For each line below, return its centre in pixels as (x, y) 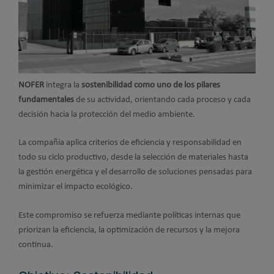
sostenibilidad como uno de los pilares (151, 85)
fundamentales (46, 100)
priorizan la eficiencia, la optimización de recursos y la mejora (129, 230)
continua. (36, 245)
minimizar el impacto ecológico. (76, 187)
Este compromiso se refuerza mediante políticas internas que (129, 215)
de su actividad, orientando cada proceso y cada (162, 100)
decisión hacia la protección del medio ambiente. (107, 114)
